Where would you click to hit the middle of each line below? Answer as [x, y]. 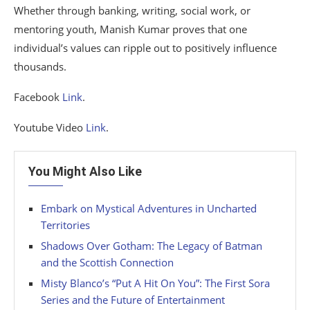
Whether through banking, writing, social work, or [132, 11]
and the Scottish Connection [107, 263]
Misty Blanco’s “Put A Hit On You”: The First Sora [155, 283]
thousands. [40, 67]
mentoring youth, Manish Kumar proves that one [130, 29]
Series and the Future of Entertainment [133, 300]
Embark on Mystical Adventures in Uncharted [149, 209]
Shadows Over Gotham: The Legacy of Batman [152, 246]
